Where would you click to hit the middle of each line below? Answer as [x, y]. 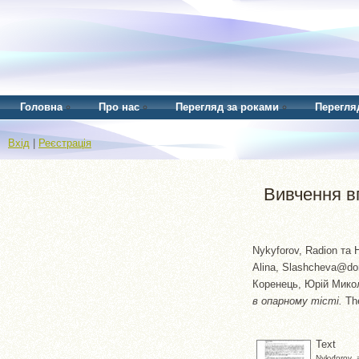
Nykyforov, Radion [295, 250]
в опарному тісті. [297, 301]
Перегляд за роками [227, 107]
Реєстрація [65, 143]
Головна [41, 107]
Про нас [119, 107]
